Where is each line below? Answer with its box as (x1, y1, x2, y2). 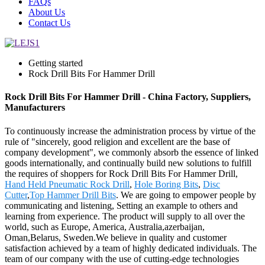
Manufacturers (5, 102, 65, 113)
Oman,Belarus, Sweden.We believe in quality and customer (5, 232, 227, 243)
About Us (28, 7, 65, 17)
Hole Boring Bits (134, 179, 198, 189)
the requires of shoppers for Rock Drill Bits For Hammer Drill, (5, 168, 238, 179)
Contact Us (28, 18, 70, 28)
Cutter (5, 189, 27, 200)
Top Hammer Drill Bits (30, 189, 116, 200)
